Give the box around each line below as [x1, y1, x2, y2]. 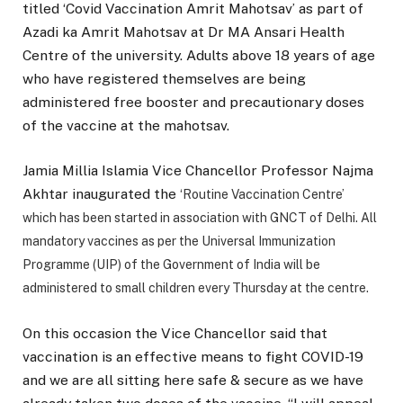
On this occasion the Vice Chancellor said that [22, 324, 327, 342]
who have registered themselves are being [22, 70, 306, 88]
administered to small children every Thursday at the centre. [22, 281, 369, 296]
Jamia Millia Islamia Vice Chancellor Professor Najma [22, 162, 373, 180]
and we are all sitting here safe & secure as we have [22, 371, 363, 389]
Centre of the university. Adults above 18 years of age [22, 47, 375, 65]
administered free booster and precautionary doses [22, 94, 364, 112]
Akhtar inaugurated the [22, 185, 180, 203]
